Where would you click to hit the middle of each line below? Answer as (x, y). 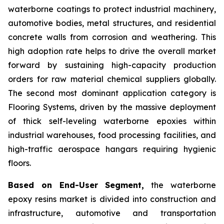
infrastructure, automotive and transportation (112, 213)
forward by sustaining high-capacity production (112, 65)
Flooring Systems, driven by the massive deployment (112, 107)
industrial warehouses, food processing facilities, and (112, 135)
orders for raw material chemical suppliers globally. (112, 79)
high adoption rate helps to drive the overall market (112, 51)
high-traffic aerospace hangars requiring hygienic (112, 149)
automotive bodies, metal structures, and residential (112, 23)
